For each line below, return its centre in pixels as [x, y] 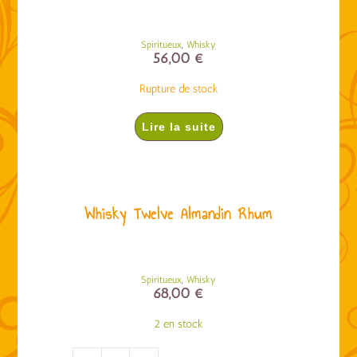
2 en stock [178, 324]
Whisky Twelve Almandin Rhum [178, 214]
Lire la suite [178, 126]
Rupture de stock [178, 88]
